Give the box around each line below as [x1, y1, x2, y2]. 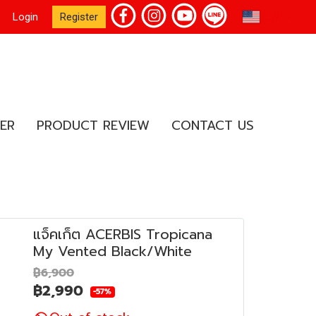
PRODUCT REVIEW [37, 116, 150, 135]
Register [60, 11, 99, 23]
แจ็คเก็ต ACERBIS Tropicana [33, 224, 212, 245]
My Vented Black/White [33, 241, 192, 262]
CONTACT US [171, 116, 254, 135]
